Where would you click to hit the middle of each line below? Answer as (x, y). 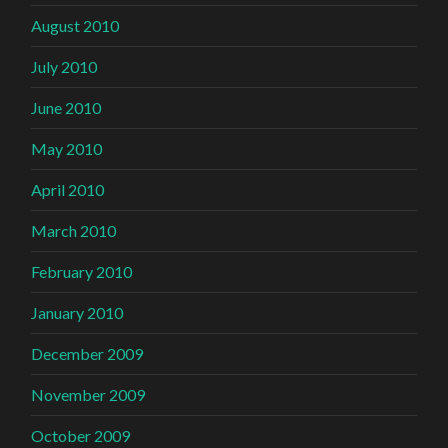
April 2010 (68, 189)
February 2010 (82, 271)
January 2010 (77, 312)
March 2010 (74, 230)
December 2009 (87, 353)
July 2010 (64, 66)
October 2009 (81, 435)
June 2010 (66, 107)
